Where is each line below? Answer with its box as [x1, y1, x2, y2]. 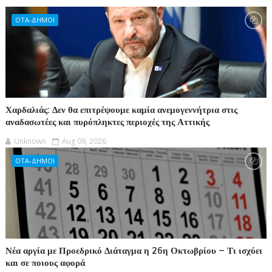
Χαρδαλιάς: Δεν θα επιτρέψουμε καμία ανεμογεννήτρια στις [5, 104, 237, 116]
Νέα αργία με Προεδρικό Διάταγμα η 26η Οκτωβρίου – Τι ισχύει [5, 245, 262, 257]
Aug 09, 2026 [61, 136, 106, 147]
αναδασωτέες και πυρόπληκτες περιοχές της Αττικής [5, 117, 209, 128]
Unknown [13, 136, 46, 147]
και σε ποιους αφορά [5, 257, 85, 269]
